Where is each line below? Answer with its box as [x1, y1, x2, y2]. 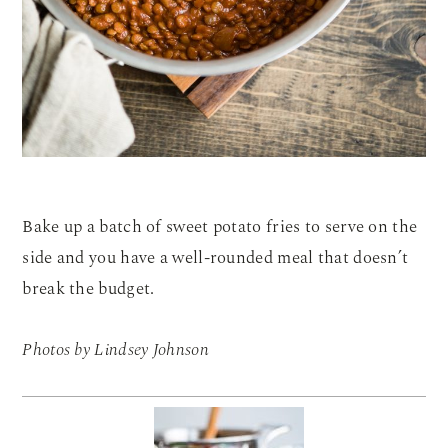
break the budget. [22, 276, 155, 303]
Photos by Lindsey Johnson [22, 337, 209, 364]
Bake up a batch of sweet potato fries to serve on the [22, 214, 418, 241]
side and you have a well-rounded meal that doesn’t [22, 245, 409, 272]
